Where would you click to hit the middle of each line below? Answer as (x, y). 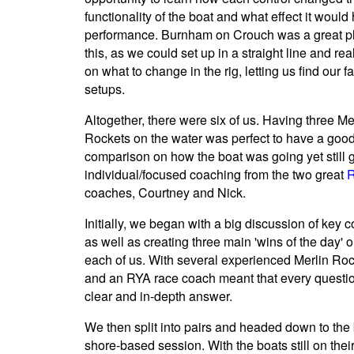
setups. (105, 89)
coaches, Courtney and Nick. (165, 193)
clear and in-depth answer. (158, 296)
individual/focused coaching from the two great (216, 175)
